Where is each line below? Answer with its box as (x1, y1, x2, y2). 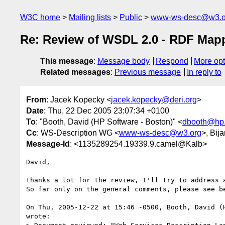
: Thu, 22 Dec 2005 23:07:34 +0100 (44, 106, 169, 115)
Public (120, 13, 142, 22)
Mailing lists (69, 13, 111, 22)
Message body (97, 57, 150, 66)
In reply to (186, 68, 221, 77)
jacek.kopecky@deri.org (111, 95, 197, 104)
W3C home (20, 13, 60, 22)
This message (40, 57, 93, 66)
